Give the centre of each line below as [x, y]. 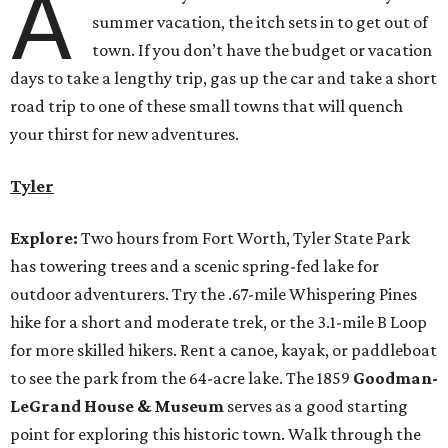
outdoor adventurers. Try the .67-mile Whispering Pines [213, 294]
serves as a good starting [317, 406]
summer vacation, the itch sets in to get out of [260, 22]
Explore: [45, 238]
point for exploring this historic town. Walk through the [215, 434]
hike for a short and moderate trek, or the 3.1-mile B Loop [218, 322]
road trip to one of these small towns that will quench [206, 106]
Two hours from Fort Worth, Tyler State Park [245, 238]
